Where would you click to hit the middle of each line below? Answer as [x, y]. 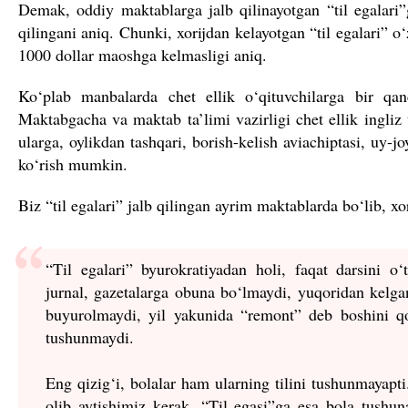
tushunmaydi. [90, 337]
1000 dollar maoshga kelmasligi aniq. [143, 54]
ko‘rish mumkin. [73, 163]
